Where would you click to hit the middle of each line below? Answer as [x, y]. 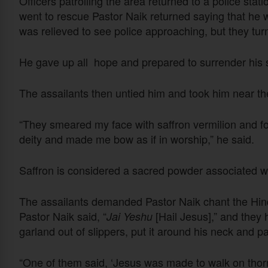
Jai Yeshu [130, 217]
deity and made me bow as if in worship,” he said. [137, 139]
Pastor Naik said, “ [63, 216]
